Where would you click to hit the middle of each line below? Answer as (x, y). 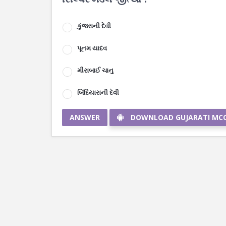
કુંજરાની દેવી (94, 26)
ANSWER (85, 117)
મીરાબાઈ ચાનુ (95, 70)
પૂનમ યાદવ (92, 48)
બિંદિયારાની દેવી (98, 92)
